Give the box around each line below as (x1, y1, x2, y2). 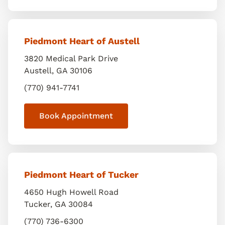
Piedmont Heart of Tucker (24, 169, 139, 180)
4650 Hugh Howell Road (24, 187, 119, 197)
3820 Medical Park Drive (24, 54, 118, 63)
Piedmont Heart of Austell (24, 36, 140, 46)
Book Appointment (39, 111, 113, 121)
